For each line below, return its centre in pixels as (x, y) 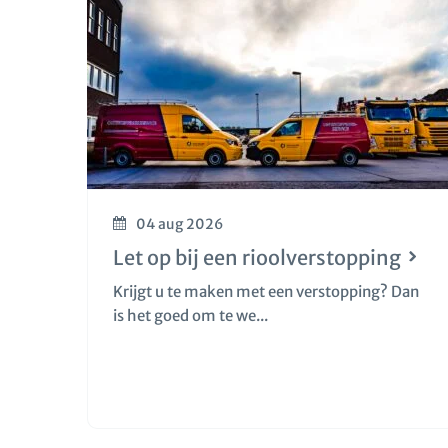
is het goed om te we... (190, 315)
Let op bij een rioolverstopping (257, 257)
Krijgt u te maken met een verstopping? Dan (266, 291)
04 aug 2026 (179, 224)
